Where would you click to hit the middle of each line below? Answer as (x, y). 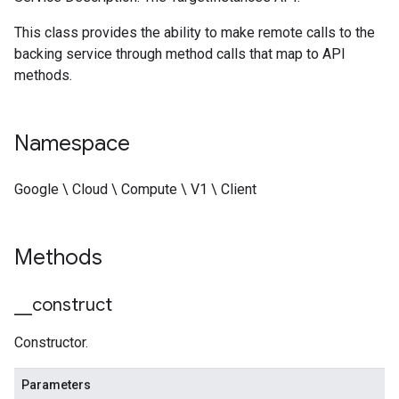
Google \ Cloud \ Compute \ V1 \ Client (135, 189)
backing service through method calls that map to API (180, 54)
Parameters (56, 385)
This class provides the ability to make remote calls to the (195, 33)
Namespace (72, 143)
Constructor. (51, 342)
